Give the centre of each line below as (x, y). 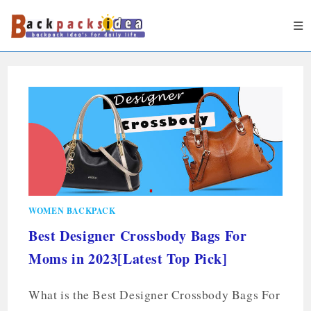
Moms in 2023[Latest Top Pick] (128, 258)
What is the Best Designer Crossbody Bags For (154, 294)
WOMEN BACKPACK (72, 210)
